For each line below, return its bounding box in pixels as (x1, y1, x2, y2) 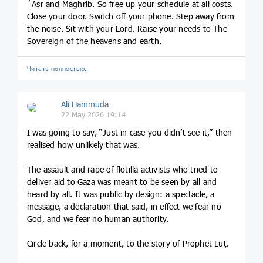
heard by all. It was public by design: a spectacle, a (27, 188, 215, 199)
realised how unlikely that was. (27, 139, 140, 150)
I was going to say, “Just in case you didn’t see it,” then (27, 127, 232, 137)
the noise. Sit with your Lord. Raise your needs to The (27, 23, 227, 33)
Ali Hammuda (60, 99, 109, 110)
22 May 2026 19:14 (60, 110, 126, 120)
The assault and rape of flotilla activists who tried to (27, 164, 218, 174)
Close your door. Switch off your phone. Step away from (27, 11, 234, 21)
